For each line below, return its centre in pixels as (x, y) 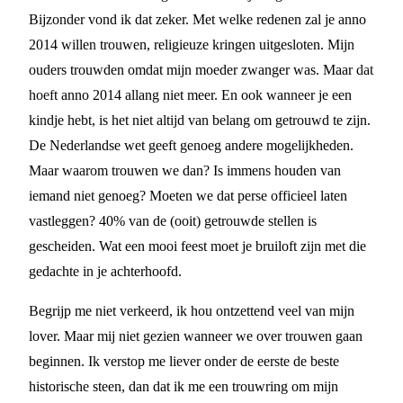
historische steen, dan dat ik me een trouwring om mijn (184, 386)
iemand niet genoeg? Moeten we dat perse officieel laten (188, 196)
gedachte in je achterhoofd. (105, 271)
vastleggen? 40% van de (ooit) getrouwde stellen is (173, 221)
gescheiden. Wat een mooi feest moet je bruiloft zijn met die (197, 246)
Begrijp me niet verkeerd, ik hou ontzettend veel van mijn (192, 311)
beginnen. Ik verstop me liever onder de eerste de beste (184, 361)
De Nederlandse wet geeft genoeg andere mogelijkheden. (191, 145)
